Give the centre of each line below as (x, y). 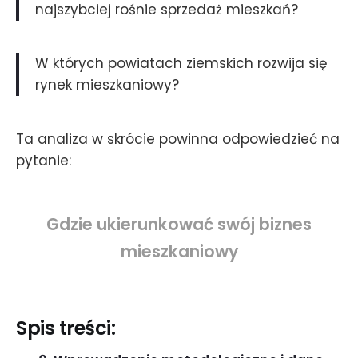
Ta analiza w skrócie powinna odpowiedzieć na (178, 139)
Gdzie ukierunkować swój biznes (179, 225)
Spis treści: (66, 328)
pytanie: (44, 161)
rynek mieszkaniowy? (107, 85)
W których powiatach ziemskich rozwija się (181, 64)
